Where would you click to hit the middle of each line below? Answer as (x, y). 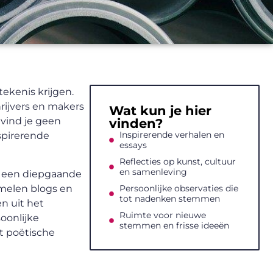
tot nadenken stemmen (169, 199)
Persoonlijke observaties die (179, 189)
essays (133, 145)
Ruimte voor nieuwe (162, 215)
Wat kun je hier (160, 111)
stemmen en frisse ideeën (174, 226)
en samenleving (153, 172)
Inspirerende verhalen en (172, 135)
